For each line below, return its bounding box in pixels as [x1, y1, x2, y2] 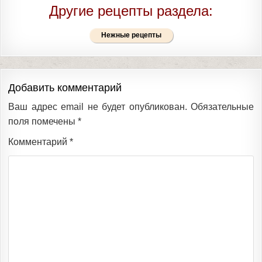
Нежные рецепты [101, 30, 161, 39]
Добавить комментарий [8, 81, 122, 94]
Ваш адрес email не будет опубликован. [8, 101, 187, 112]
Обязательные [191, 101, 254, 112]
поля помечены [8, 116, 78, 126]
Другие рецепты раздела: [49, 2, 213, 19]
